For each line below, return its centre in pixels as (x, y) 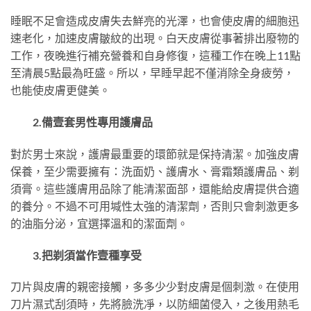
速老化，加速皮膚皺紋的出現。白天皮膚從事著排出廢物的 (155, 38)
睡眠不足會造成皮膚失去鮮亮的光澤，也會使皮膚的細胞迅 (155, 21)
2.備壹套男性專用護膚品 (82, 121)
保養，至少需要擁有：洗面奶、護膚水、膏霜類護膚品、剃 (155, 171)
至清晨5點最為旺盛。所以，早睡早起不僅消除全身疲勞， (152, 73)
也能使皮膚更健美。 (60, 90)
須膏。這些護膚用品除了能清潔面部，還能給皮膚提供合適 (155, 188)
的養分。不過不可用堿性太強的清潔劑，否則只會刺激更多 (155, 205)
